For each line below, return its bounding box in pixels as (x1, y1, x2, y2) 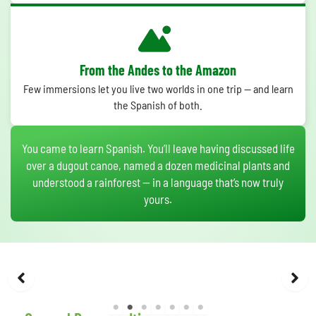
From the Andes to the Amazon (80, 61, 236, 79)
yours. (144, 192, 172, 207)
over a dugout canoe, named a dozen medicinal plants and (26, 158, 290, 173)
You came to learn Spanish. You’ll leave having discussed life (21, 141, 295, 156)
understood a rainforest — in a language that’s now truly (32, 175, 284, 190)
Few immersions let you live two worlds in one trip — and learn (23, 82, 293, 96)
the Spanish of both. (114, 98, 202, 112)
